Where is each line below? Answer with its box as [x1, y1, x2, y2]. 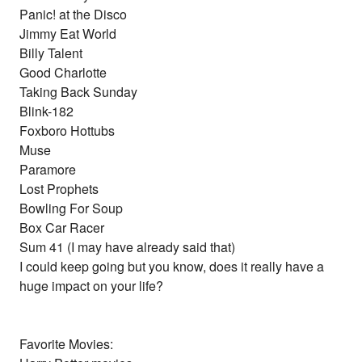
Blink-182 [19, 102, 74, 121]
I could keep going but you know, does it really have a [19, 257, 325, 276]
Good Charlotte [19, 63, 107, 82]
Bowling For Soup [19, 199, 124, 218]
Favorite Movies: [19, 335, 114, 354]
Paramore [19, 160, 77, 179]
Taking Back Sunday [19, 82, 138, 102]
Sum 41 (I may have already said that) [19, 238, 236, 257]
